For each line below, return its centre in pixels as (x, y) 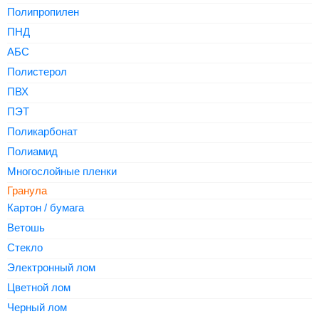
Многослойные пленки (62, 171)
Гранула (27, 190)
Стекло (25, 247)
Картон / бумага (46, 208)
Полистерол (37, 72)
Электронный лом (51, 267)
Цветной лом (39, 287)
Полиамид (32, 151)
